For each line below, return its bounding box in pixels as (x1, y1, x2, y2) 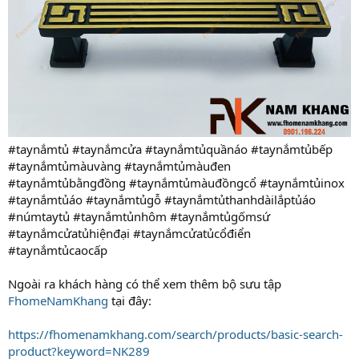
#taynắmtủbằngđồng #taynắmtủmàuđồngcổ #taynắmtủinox (8, 174, 345, 191)
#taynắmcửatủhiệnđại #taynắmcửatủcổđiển (8, 224, 251, 241)
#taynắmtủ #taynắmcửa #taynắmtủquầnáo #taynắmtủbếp (8, 140, 333, 157)
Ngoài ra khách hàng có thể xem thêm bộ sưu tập (8, 275, 281, 292)
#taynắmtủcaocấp (8, 241, 107, 258)
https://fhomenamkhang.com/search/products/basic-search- (8, 325, 343, 342)
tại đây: (108, 292, 151, 309)
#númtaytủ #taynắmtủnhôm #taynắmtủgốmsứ (8, 208, 270, 224)
